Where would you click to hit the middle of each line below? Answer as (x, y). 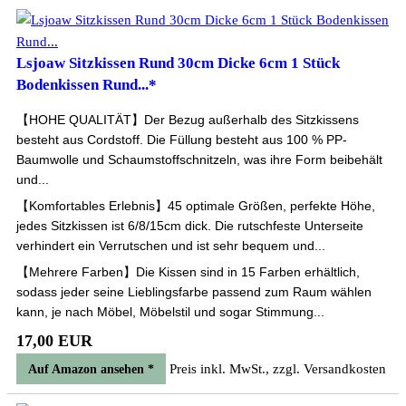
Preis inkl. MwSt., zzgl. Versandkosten (278, 369)
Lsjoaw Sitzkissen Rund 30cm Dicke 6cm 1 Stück (178, 63)
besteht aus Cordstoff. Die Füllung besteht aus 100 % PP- (182, 140)
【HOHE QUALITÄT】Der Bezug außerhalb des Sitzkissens (188, 120)
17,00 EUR (54, 341)
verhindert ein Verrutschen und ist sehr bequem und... (171, 246)
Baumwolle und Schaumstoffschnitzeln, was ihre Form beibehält (199, 159)
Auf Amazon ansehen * (91, 369)
